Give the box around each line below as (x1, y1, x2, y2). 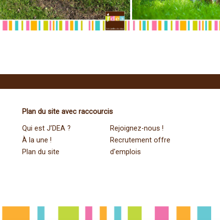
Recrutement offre (110, 136, 170, 144)
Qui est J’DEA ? (22, 124, 71, 133)
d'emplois (110, 147, 141, 156)
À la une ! (22, 136, 52, 144)
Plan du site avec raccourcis (22, 107, 113, 116)
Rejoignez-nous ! (110, 124, 164, 133)
